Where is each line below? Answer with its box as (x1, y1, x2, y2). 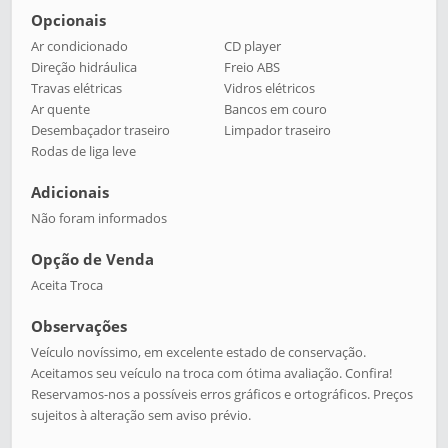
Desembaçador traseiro (31, 121, 171, 139)
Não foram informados (31, 209, 168, 227)
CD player (224, 37, 281, 55)
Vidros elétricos (224, 79, 315, 97)
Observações (31, 316, 128, 336)
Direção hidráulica (31, 58, 138, 76)
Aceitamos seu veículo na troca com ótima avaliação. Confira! (31, 364, 393, 382)
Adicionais (31, 182, 110, 202)
